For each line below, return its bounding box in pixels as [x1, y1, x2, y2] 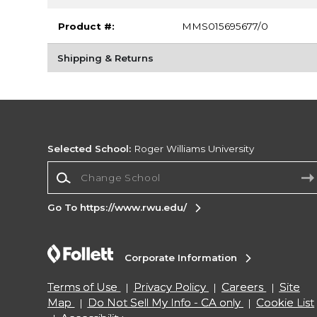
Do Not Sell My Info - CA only [87, 295, 241, 309]
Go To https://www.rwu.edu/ [47, 202, 188, 214]
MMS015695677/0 [181, 20, 268, 32]
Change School [47, 161, 122, 173]
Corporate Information [125, 251, 238, 263]
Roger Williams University [131, 142, 255, 154]
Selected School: [47, 142, 132, 154]
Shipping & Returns [57, 52, 154, 64]
